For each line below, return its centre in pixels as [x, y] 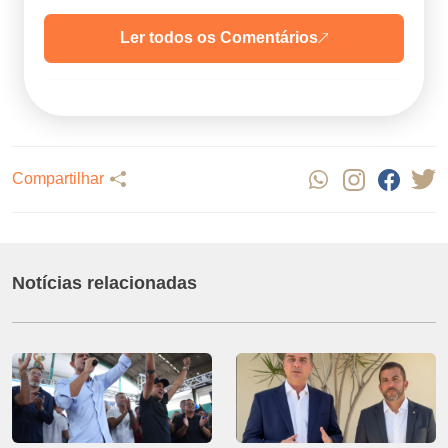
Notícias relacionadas [104, 282]
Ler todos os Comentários [219, 38]
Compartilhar [58, 179]
